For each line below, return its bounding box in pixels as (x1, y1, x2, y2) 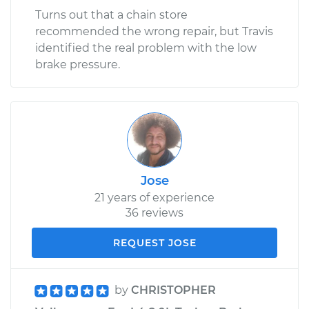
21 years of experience (94, 190, 215, 204)
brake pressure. (35, 57, 120, 71)
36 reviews (126, 206, 183, 219)
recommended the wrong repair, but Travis (35, 24, 273, 38)
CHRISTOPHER (131, 283, 216, 297)
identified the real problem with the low (35, 41, 257, 54)
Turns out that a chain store (35, 8, 188, 21)
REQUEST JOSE (112, 236, 197, 249)
